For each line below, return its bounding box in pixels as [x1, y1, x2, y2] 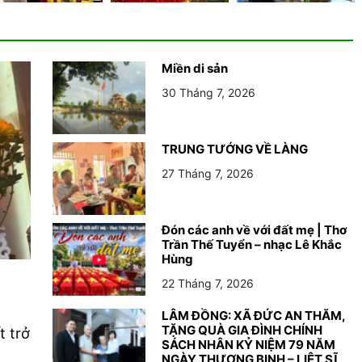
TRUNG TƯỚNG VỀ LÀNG [162, 141, 308, 157]
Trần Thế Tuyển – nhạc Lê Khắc [162, 236, 342, 252]
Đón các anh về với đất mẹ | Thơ [162, 221, 347, 238]
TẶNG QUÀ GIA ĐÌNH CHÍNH [162, 322, 322, 338]
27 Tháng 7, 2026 [162, 166, 254, 180]
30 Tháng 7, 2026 [162, 85, 255, 99]
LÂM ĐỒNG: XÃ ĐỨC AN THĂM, [162, 307, 345, 323]
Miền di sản [162, 60, 228, 76]
